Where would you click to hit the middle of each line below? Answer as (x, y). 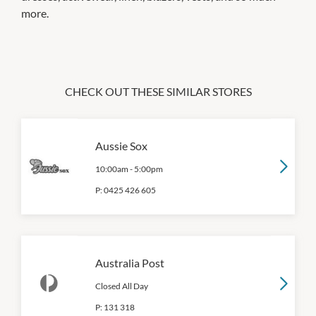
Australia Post (130, 262)
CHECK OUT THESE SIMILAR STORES (158, 91)
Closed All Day (122, 286)
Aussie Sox (121, 145)
